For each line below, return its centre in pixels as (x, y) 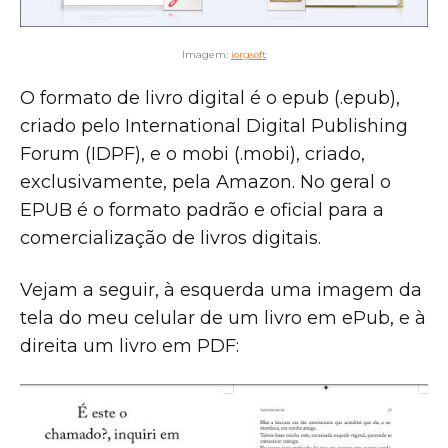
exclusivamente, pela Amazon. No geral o (205, 181)
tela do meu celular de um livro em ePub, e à (223, 317)
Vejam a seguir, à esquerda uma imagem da (221, 289)
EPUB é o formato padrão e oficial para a (202, 209)
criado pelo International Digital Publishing (214, 125)
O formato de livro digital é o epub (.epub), (210, 97)
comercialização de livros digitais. (173, 237)
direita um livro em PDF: (129, 345)
